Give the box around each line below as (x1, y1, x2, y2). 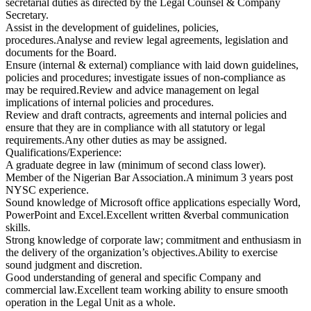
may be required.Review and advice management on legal (6, 84, 259, 96)
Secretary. (6, 9, 49, 21)
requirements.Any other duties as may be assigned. (6, 134, 227, 146)
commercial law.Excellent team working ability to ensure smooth (6, 284, 288, 296)
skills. (6, 221, 31, 233)
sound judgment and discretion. (6, 259, 142, 271)
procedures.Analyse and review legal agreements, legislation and (6, 34, 288, 46)
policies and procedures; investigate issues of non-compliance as (6, 72, 285, 83)
